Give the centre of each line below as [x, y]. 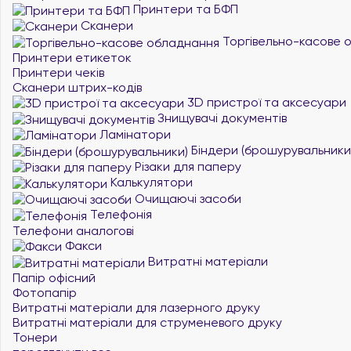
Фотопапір [45, 292]
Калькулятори [150, 182]
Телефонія [119, 214]
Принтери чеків [58, 72]
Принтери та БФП [184, 9]
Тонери [35, 337]
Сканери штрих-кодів [77, 87]
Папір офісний [54, 277]
